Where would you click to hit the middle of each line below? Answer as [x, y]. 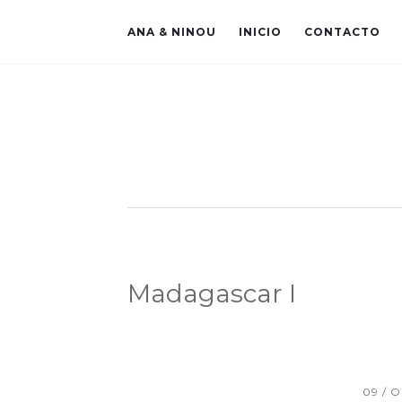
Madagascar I [212, 293]
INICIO [260, 32]
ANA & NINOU [172, 32]
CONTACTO [342, 32]
